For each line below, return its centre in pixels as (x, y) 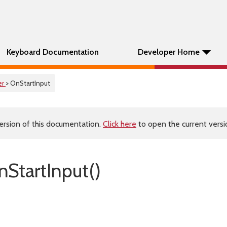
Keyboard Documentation (53, 52)
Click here (120, 124)
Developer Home (169, 52)
